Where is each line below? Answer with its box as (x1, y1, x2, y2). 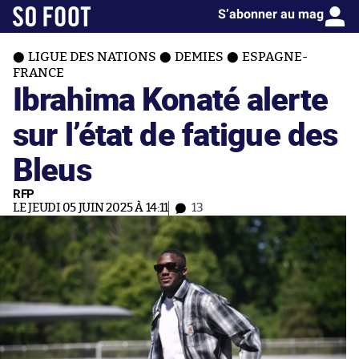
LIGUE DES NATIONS (28, 50, 156, 63)
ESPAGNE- (242, 50, 308, 63)
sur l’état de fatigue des (13, 111, 338, 155)
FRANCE (13, 67, 64, 79)
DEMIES (175, 50, 224, 63)
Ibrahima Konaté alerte (13, 76, 328, 120)
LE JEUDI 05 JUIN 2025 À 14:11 (13, 202, 169, 214)
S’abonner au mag (218, 6, 324, 22)
